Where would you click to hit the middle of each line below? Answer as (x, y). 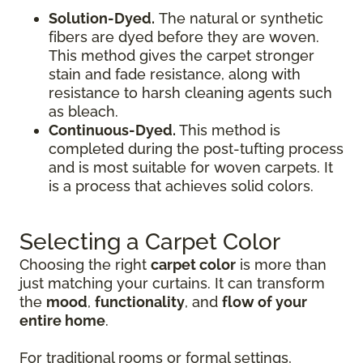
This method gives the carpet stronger (181, 56)
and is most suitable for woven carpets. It (191, 167)
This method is (230, 130)
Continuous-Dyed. (114, 130)
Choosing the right (85, 265)
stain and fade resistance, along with (175, 74)
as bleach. (83, 111)
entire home (62, 320)
